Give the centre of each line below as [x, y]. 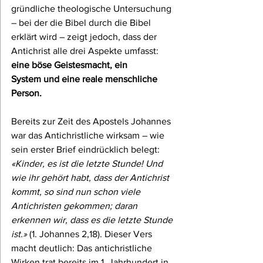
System [26, 79]
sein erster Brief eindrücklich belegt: [87, 150]
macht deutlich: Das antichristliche [83, 248]
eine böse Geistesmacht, [62, 65]
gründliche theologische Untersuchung [92, 9]
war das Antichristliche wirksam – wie [89, 136]
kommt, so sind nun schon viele [77, 192]
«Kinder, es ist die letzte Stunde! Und [88, 164]
